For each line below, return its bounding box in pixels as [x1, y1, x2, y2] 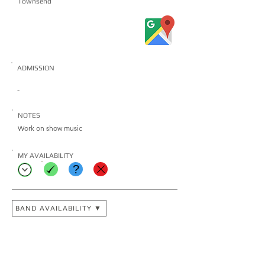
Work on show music [18, 124, 82, 132]
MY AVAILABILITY [18, 151, 73, 160]
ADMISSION [17, 64, 54, 72]
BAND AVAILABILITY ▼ [15, 204, 102, 212]
